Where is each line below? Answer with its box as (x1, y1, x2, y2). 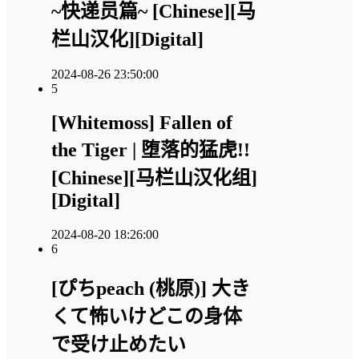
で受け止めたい (51, 333, 186, 355)
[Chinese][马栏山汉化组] (51, 167, 257, 189)
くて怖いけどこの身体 (51, 305, 242, 327)
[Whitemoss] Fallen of (51, 112, 232, 134)
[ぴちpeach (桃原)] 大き (51, 277, 250, 299)
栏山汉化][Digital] (51, 29, 204, 50)
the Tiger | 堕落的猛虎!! (51, 139, 250, 161)
